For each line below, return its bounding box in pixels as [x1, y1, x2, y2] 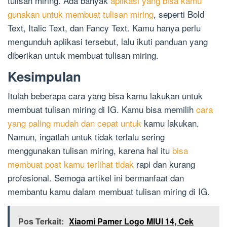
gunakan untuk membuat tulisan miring [8, 8, 154, 21]
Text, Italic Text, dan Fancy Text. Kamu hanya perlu [8, 21, 201, 34]
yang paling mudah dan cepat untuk [8, 117, 141, 130]
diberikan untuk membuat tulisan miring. [8, 49, 159, 62]
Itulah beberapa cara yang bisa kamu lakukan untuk [8, 89, 203, 102]
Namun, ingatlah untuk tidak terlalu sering [8, 130, 165, 143]
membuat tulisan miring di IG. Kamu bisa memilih [8, 103, 196, 116]
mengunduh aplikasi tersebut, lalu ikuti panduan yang [8, 35, 208, 48]
